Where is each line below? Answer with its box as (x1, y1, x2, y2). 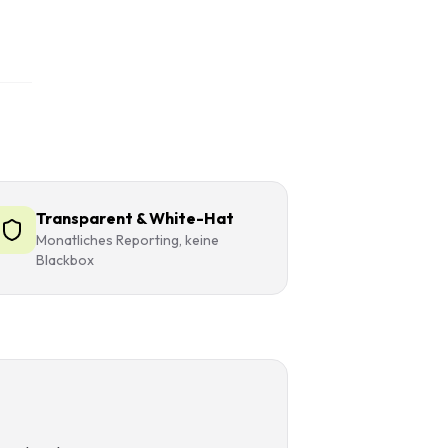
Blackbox (35, 251, 94, 269)
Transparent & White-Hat (35, 208, 234, 228)
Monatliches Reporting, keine (35, 231, 219, 249)
